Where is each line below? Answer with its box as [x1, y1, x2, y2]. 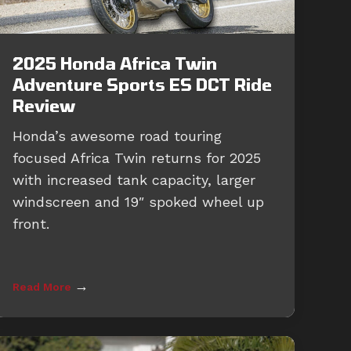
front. [13, 215, 49, 233]
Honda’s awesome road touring [13, 128, 222, 145]
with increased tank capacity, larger [13, 172, 255, 189]
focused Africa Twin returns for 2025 [13, 150, 261, 167]
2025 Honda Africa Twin [13, 53, 217, 74]
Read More [13, 280, 74, 294]
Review [13, 96, 75, 116]
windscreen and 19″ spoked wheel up [13, 194, 264, 211]
